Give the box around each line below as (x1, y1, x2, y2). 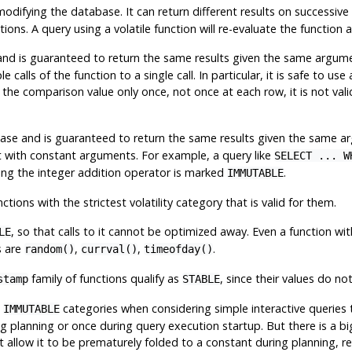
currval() (80, 242, 137, 255)
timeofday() (143, 242, 213, 255)
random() (24, 242, 75, 255)
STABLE (181, 272, 220, 285)
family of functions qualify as (27, 270, 182, 286)
